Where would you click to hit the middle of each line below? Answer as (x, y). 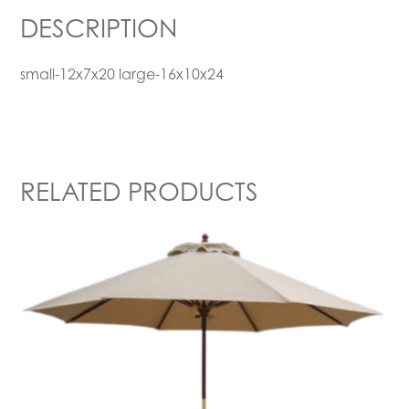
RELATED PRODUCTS (140, 191)
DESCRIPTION (99, 28)
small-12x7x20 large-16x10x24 (122, 74)
